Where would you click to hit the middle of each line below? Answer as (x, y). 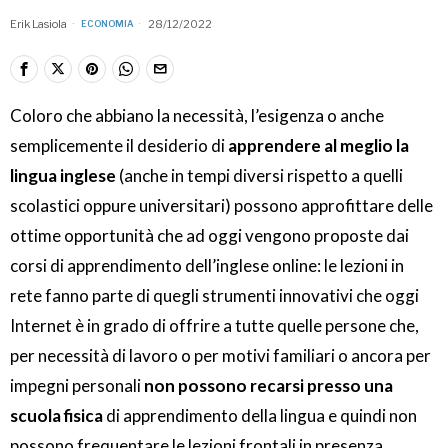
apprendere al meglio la (318, 146)
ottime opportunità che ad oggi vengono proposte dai (209, 236)
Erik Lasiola (38, 24)
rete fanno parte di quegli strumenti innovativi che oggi (214, 296)
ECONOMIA (107, 23)
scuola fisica (56, 416)
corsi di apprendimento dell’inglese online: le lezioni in (207, 266)
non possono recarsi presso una (268, 386)
